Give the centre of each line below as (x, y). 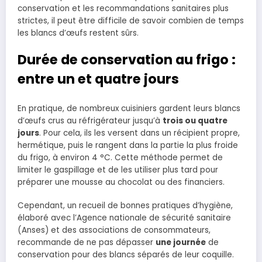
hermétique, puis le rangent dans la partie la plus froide (128, 145)
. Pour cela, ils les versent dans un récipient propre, (139, 133)
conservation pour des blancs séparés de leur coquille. (126, 254)
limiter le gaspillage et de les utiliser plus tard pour (118, 170)
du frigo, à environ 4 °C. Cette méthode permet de (120, 157)
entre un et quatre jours (98, 79)
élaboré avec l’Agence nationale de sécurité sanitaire (124, 218)
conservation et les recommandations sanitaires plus (123, 8)
